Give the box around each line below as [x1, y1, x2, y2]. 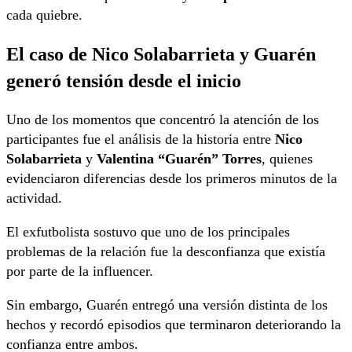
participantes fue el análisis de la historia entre [6, 131, 275, 148]
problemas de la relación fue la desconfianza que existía [6, 244, 325, 260]
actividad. [6, 190, 62, 207]
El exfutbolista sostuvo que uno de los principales [6, 224, 290, 240]
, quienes [262, 151, 313, 167]
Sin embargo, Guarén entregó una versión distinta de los [6, 297, 328, 313]
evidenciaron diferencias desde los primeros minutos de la [6, 170, 337, 187]
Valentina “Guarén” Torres [97, 151, 262, 167]
